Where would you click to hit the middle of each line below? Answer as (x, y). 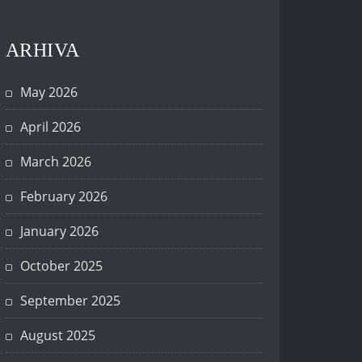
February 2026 (64, 197)
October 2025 (61, 266)
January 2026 (59, 232)
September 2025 (70, 301)
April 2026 (51, 127)
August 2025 (58, 336)
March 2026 (56, 162)
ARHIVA (43, 51)
